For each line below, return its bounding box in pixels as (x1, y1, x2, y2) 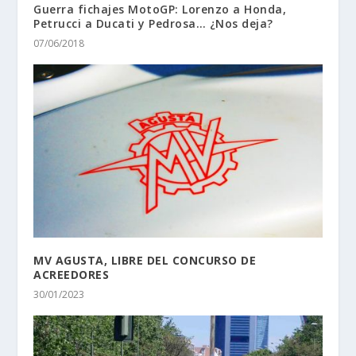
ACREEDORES (33, 267, 110, 283)
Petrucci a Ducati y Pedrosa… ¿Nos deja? (33, 16, 273, 32)
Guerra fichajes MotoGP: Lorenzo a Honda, (33, 2, 287, 17)
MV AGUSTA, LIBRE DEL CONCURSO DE (33, 253, 257, 269)
